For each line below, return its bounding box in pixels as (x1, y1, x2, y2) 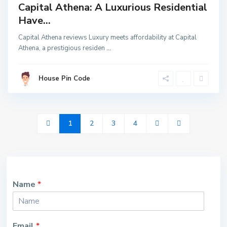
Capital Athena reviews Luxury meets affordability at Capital (18, 32, 197, 42)
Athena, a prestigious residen (18, 43, 107, 53)
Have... (18, 13, 51, 27)
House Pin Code (39, 73, 91, 83)
